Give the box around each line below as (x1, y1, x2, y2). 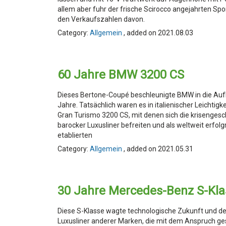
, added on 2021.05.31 (124, 145, 193, 153)
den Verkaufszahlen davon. (58, 15, 145, 23)
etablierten (58, 131, 92, 139)
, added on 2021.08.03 (124, 29, 193, 37)
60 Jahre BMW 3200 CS (58, 68, 184, 82)
